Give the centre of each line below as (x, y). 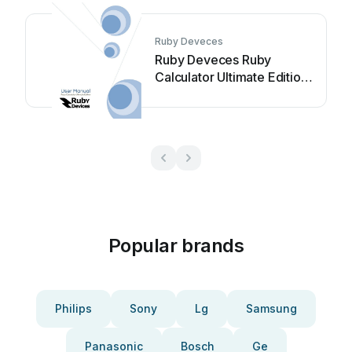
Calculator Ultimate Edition (231, 77)
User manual (191, 94)
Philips (73, 308)
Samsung (271, 308)
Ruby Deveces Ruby (213, 60)
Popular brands (176, 246)
